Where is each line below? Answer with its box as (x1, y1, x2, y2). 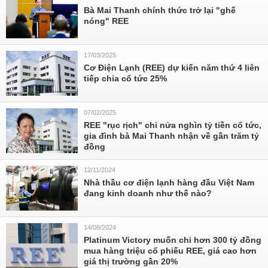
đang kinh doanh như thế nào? (84, 188, 212, 198)
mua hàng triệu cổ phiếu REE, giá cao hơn (84, 246, 257, 255)
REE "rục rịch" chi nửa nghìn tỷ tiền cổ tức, (84, 120, 261, 130)
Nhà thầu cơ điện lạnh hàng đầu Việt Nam (84, 178, 254, 187)
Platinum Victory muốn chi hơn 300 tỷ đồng (84, 235, 261, 245)
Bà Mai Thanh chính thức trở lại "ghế (84, 5, 236, 15)
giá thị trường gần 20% (84, 257, 178, 266)
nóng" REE (84, 16, 129, 26)
